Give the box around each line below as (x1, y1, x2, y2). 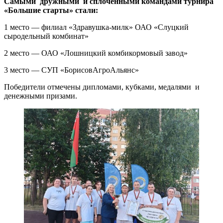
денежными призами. (4, 92, 77, 101)
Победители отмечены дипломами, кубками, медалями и (4, 83, 200, 92)
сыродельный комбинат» (4, 32, 89, 41)
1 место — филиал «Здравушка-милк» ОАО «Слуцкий (4, 23, 189, 32)
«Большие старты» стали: (4, 6, 98, 15)
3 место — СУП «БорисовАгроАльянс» (4, 66, 139, 75)
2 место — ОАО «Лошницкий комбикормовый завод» (4, 49, 188, 58)
